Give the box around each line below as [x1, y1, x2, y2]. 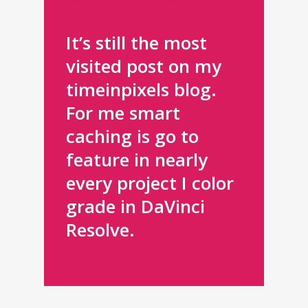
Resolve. [66, 217, 135, 242]
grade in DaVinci [66, 194, 205, 219]
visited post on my [66, 54, 221, 78]
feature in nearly [66, 147, 208, 172]
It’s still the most [66, 30, 207, 55]
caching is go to [66, 124, 199, 148]
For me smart [66, 100, 180, 125]
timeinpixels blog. [66, 77, 217, 102]
